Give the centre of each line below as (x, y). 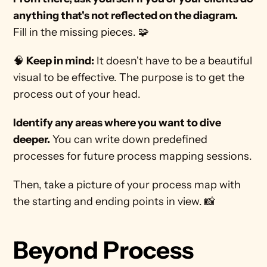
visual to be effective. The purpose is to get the (129, 77)
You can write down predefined (129, 139)
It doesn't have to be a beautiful (173, 61)
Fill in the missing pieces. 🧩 (83, 32)
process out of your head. (78, 94)
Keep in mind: (60, 61)
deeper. (32, 139)
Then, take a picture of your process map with (127, 185)
